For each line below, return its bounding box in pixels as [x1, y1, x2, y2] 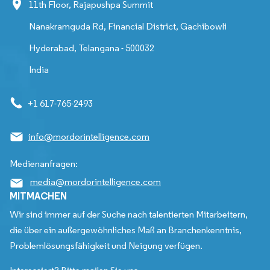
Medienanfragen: [10, 158, 78, 170]
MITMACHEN [10, 189, 67, 202]
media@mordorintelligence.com [30, 176, 161, 188]
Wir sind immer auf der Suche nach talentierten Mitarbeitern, [10, 208, 248, 220]
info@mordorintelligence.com [28, 131, 149, 143]
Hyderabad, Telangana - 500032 [29, 42, 154, 54]
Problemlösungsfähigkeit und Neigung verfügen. [10, 239, 202, 251]
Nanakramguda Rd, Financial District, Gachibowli [29, 20, 227, 33]
